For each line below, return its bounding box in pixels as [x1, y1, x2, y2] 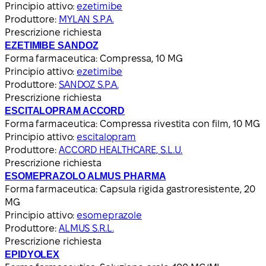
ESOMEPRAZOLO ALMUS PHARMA [5, 170, 166, 181]
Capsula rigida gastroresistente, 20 [100, 183, 255, 194]
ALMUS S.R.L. [58, 223, 114, 233]
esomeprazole [77, 210, 142, 220]
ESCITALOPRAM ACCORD [5, 105, 125, 116]
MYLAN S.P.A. [58, 14, 114, 24]
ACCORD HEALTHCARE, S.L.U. [58, 144, 183, 155]
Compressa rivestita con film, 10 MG [100, 118, 260, 129]
